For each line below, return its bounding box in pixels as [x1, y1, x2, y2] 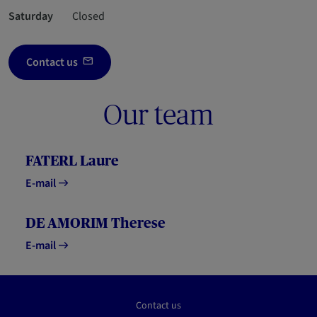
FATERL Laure [25, 153, 119, 168]
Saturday [8, 8, 53, 24]
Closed [72, 8, 105, 24]
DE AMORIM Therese [25, 215, 166, 231]
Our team [103, 99, 214, 131]
